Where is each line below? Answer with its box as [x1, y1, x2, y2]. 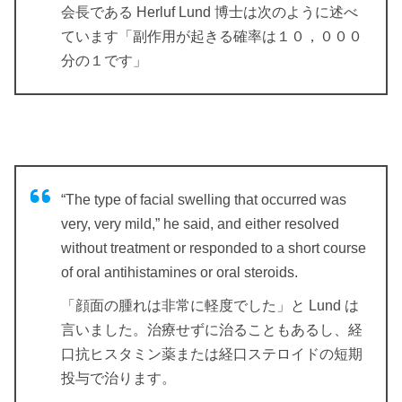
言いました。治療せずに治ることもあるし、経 [61, 321, 363, 337]
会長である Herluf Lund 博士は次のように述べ [61, 4, 358, 20]
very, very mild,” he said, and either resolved [61, 215, 339, 232]
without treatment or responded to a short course [61, 240, 366, 256]
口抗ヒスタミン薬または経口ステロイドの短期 [61, 345, 363, 362]
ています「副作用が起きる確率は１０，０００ [61, 28, 363, 44]
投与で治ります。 [61, 370, 176, 386]
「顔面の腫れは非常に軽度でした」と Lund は [61, 297, 359, 313]
